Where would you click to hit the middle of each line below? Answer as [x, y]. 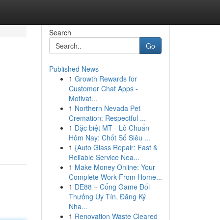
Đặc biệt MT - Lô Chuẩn [112, 128]
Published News [74, 69]
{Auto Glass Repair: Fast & [116, 147]
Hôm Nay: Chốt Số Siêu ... [109, 137]
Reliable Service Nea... [104, 157]
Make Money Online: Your [115, 167]
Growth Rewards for [106, 79]
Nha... [78, 206]
